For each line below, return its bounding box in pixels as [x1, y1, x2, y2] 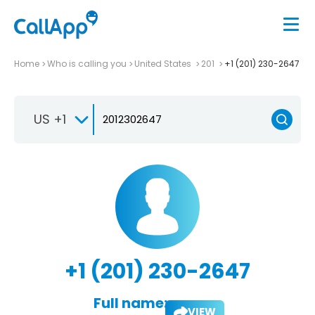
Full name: [93, 292, 167, 313]
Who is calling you [47, 57, 127, 70]
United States [134, 57, 193, 70]
